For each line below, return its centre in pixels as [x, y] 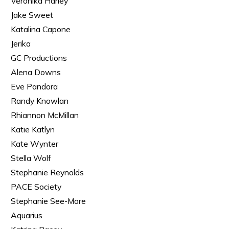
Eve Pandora [34, 86]
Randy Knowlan [40, 101]
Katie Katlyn [33, 129]
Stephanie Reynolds [47, 172]
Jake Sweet [32, 15]
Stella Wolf [31, 158]
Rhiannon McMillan [45, 115]
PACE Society [36, 187]
